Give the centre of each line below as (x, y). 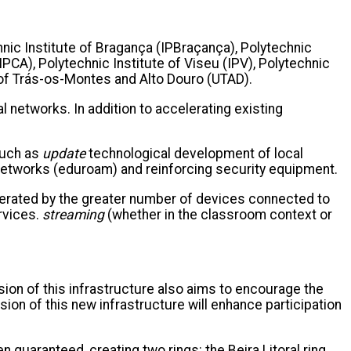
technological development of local (194, 154)
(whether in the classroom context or (220, 215)
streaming (75, 215)
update (64, 154)
